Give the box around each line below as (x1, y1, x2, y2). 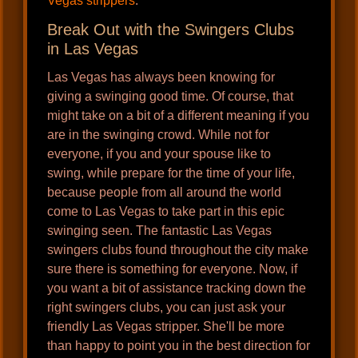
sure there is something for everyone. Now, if (47, 262, 298, 276)
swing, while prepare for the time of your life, (47, 166, 296, 181)
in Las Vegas (47, 40, 139, 58)
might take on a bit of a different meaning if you (47, 109, 310, 123)
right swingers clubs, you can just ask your (47, 300, 286, 315)
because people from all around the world (47, 185, 282, 200)
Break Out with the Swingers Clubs (47, 21, 295, 39)
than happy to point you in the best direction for (47, 339, 311, 353)
